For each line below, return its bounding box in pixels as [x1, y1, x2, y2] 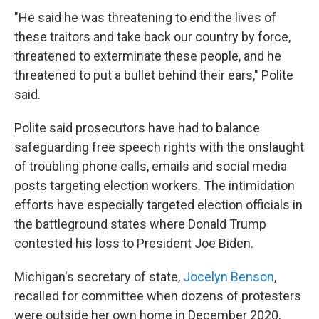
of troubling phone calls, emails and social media [14, 159, 287, 174]
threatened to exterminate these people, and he [14, 48, 281, 63]
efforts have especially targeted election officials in [14, 197, 303, 212]
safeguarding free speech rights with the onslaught [14, 140, 304, 155]
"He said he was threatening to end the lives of [14, 10, 276, 25]
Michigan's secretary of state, [14, 269, 183, 284]
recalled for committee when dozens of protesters [14, 288, 301, 303]
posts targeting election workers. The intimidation [14, 178, 295, 193]
